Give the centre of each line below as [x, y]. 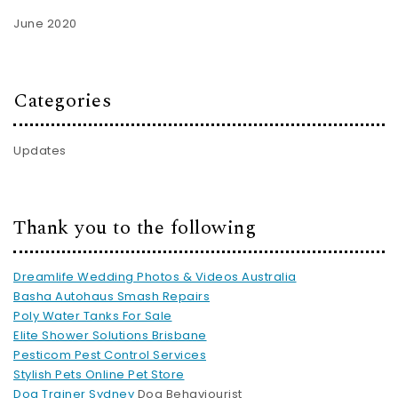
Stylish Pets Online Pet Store [99, 375]
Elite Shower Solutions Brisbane [110, 336]
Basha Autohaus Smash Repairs [111, 297]
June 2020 [45, 24]
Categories [62, 101]
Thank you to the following [135, 227]
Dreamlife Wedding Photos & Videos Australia [155, 277]
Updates [40, 150]
